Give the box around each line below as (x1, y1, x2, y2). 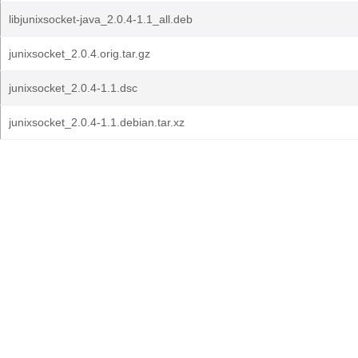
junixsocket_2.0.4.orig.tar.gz (9, 47, 150, 60)
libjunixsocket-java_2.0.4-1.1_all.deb (9, 13, 193, 26)
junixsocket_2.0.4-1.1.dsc (9, 82, 137, 94)
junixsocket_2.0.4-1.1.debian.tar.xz (9, 116, 185, 129)
